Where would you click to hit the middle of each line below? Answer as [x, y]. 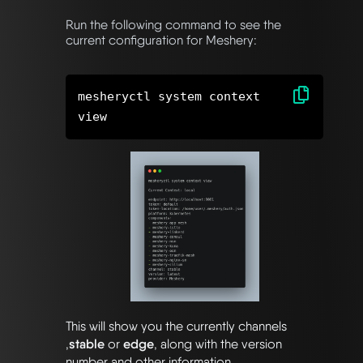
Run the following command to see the [173, 24]
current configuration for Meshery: [161, 40]
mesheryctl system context [169, 96]
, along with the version [218, 344]
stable [87, 344]
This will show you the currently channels [176, 327]
